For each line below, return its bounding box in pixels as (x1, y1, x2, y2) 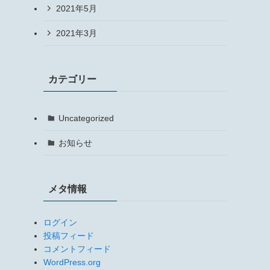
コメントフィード (43, 244, 111, 254)
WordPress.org (43, 257, 101, 267)
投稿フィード (43, 231, 94, 240)
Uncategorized (58, 113, 114, 123)
